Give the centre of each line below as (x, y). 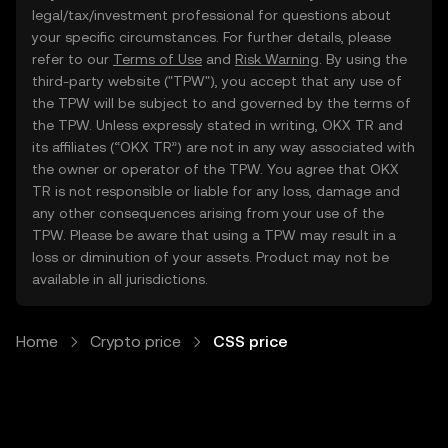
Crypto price (135, 341)
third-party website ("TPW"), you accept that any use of (217, 81)
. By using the (363, 59)
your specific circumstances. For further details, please (211, 37)
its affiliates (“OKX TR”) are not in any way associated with (223, 147)
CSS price (250, 341)
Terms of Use (157, 59)
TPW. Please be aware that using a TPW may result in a (214, 235)
